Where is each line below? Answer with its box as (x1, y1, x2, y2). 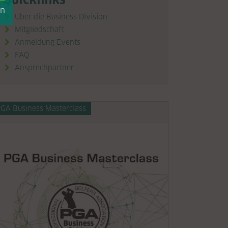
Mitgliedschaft (15, 25, 64, 34)
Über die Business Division (15, 12, 107, 21)
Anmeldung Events (15, 38, 80, 47)
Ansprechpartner (15, 63, 74, 72)
